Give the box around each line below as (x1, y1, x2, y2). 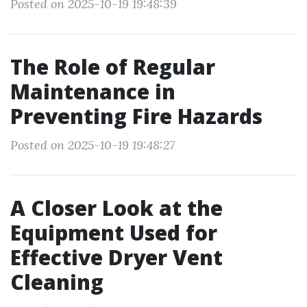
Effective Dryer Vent (10, 243, 223, 271)
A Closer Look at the (10, 194, 223, 222)
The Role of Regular (10, 53, 215, 81)
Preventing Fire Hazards (10, 102, 262, 130)
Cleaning (10, 268, 103, 296)
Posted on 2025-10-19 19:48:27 (10, 137, 175, 153)
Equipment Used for (10, 219, 217, 247)
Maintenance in (10, 77, 175, 106)
